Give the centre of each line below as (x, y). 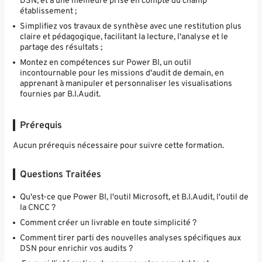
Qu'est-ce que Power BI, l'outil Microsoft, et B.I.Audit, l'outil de (135, 197)
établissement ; (49, 11)
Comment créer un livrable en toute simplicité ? (108, 223)
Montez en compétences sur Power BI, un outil (106, 62)
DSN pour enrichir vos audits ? (77, 249)
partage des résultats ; (61, 47)
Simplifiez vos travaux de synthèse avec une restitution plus (131, 26)
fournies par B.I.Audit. (61, 94)
